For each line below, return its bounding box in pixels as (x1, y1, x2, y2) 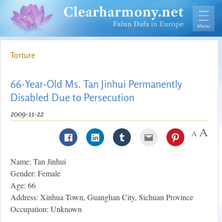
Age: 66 (10, 180, 36, 191)
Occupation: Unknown (10, 204, 82, 215)
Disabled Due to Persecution (10, 91, 134, 104)
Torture (10, 50, 35, 60)
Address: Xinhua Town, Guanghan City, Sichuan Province (10, 192, 193, 203)
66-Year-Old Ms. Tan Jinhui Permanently (10, 77, 182, 91)
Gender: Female (10, 168, 60, 179)
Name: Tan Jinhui (10, 156, 66, 167)
